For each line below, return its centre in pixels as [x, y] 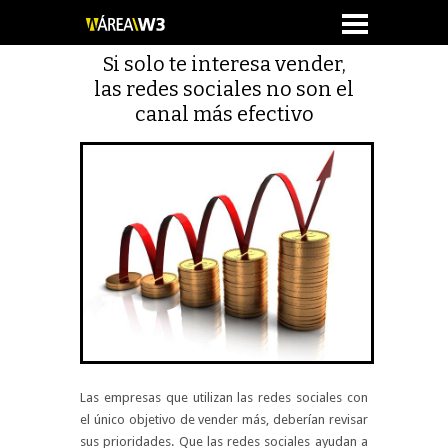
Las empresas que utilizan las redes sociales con [224, 397]
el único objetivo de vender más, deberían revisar [224, 419]
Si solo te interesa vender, [224, 64]
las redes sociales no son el [224, 89]
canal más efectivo [224, 114]
